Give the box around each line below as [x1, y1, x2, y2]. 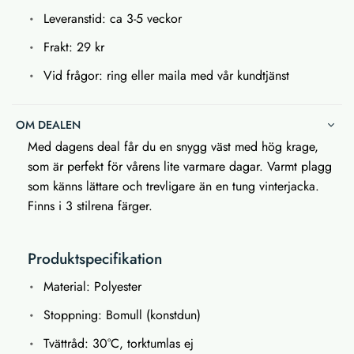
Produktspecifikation [28, 247, 162, 269]
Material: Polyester [43, 277, 141, 296]
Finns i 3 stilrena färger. [28, 196, 156, 215]
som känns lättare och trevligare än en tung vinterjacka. [28, 176, 319, 195]
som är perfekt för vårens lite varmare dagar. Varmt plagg [28, 156, 332, 175]
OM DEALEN [16, 116, 81, 133]
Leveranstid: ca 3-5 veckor [43, 9, 182, 28]
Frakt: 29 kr [43, 37, 104, 56]
